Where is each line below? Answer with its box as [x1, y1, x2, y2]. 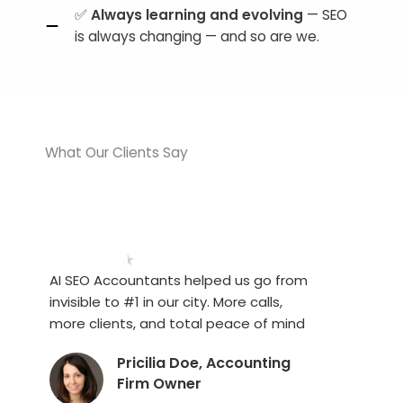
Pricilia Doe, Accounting [117, 353, 291, 373]
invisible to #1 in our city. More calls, [49, 292, 282, 311]
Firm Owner [117, 373, 201, 394]
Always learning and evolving [91, 5, 303, 24]
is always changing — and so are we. [75, 27, 319, 46]
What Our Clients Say [45, 143, 188, 162]
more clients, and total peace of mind [49, 314, 305, 333]
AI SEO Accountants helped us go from [49, 271, 308, 290]
